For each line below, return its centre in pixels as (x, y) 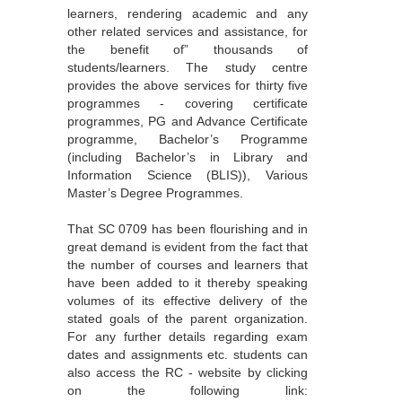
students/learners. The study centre (188, 68)
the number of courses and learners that (188, 265)
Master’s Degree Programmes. (155, 193)
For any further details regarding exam (188, 337)
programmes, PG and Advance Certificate (188, 122)
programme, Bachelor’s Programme (188, 140)
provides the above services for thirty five (188, 86)
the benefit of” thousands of (188, 50)
